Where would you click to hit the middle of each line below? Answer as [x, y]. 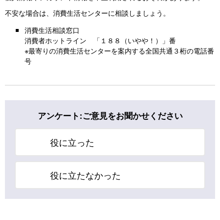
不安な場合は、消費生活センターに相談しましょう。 [87, 13]
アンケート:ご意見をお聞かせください [110, 116]
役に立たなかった [85, 175]
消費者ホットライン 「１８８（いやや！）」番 [100, 40]
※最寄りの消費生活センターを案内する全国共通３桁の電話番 [119, 50]
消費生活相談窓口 [52, 29]
